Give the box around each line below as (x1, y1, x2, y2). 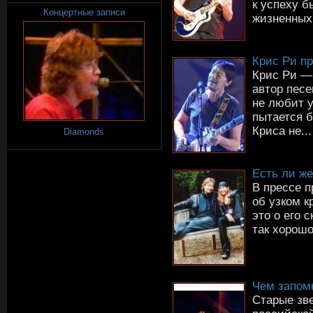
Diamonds (64, 126, 104, 138)
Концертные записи (43, 7, 125, 17)
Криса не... (252, 124, 312, 138)
